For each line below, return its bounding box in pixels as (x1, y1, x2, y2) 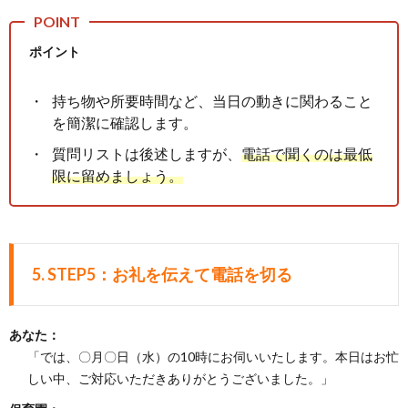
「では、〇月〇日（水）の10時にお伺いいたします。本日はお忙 (27, 348, 399, 364)
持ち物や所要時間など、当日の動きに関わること (52, 91, 372, 109)
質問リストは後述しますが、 (52, 144, 241, 162)
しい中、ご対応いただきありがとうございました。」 (27, 370, 333, 386)
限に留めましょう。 (52, 166, 183, 184)
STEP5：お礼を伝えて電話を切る (47, 263, 292, 284)
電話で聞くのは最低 (241, 144, 372, 162)
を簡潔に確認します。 (52, 113, 198, 131)
